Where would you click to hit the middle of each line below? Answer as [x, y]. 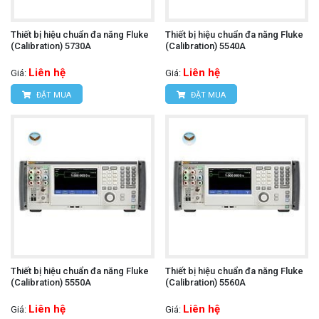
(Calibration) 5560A [205, 282]
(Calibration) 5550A [51, 282]
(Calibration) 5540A [205, 46]
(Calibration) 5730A [51, 46]
